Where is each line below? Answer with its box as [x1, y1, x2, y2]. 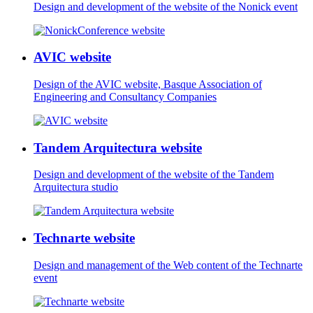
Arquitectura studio [34, 181, 118, 194]
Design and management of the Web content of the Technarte [34, 259, 303, 271]
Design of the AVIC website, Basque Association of [34, 78, 262, 90]
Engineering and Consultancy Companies [34, 90, 217, 103]
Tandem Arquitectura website [34, 140, 202, 155]
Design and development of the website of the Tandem [34, 168, 274, 181]
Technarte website [34, 231, 135, 246]
